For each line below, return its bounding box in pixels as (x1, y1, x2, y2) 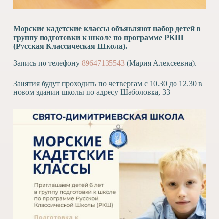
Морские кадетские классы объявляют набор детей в (13, 24, 201, 33)
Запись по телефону (13, 58, 82, 67)
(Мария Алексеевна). (126, 58, 197, 67)
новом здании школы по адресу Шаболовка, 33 (13, 88, 170, 96)
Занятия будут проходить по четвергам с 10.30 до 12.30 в (13, 79, 202, 88)
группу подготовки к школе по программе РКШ (13, 33, 184, 42)
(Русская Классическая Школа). (13, 42, 127, 50)
